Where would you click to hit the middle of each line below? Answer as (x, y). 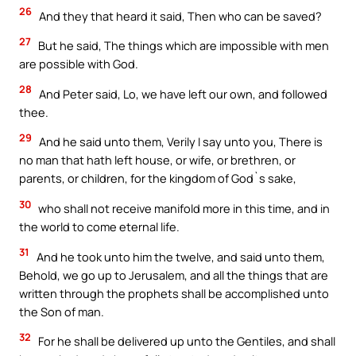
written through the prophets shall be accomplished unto (174, 293)
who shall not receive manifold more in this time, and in (183, 208)
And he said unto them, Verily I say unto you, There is (180, 142)
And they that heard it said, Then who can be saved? (179, 15)
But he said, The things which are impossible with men (182, 46)
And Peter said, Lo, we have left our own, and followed (182, 93)
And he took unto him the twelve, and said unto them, (180, 256)
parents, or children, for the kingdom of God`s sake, (158, 178)
